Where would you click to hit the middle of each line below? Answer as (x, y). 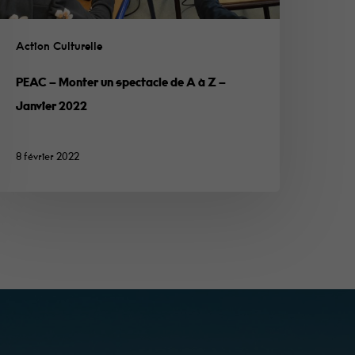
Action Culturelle (59, 47)
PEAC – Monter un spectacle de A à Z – (121, 83)
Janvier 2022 (52, 107)
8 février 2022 (48, 158)
